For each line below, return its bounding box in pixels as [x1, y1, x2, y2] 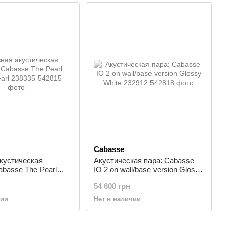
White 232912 [93, 174, 139, 183]
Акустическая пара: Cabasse [93, 156, 194, 165]
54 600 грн [93, 182, 130, 191]
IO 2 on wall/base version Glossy [93, 165, 203, 174]
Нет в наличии [93, 195, 141, 203]
